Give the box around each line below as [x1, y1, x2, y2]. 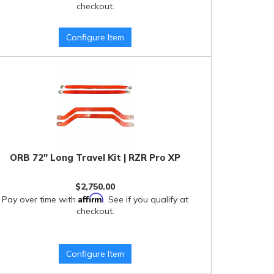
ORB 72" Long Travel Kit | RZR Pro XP [10, 152, 181, 163]
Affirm [78, 193, 105, 203]
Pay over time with [2, 194, 79, 205]
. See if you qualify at [104, 194, 189, 205]
